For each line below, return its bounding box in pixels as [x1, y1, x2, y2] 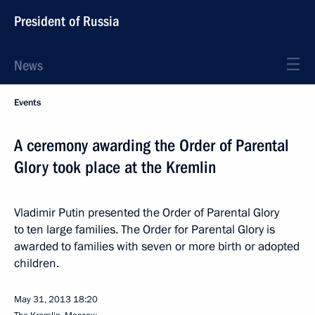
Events [14, 96, 41, 109]
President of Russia [14, 13, 120, 30]
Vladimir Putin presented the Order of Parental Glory [14, 205, 279, 221]
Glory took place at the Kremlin [14, 157, 216, 177]
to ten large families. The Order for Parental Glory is [14, 221, 275, 238]
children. [14, 255, 59, 271]
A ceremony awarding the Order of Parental [14, 136, 289, 155]
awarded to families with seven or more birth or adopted [14, 238, 300, 255]
